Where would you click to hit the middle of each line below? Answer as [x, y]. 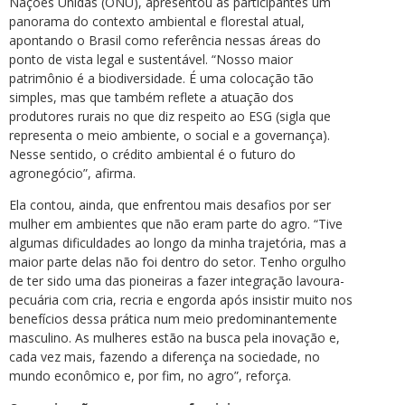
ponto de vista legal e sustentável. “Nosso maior [151, 59]
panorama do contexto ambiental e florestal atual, [157, 21]
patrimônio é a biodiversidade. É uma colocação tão [161, 78]
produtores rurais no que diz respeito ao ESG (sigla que [170, 116]
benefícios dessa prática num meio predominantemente [173, 319]
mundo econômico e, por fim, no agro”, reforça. [150, 376]
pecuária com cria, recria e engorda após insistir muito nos [181, 300]
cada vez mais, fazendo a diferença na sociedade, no [165, 357]
